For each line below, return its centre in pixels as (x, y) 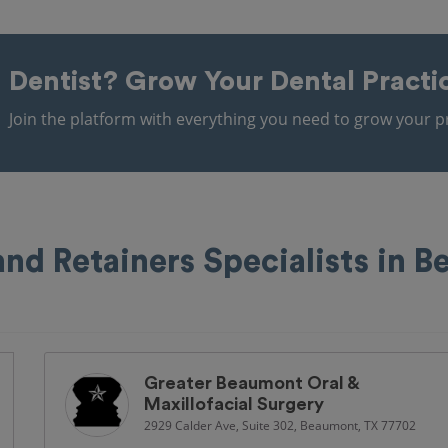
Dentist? (66, 81)
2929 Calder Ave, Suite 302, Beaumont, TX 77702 (280, 425)
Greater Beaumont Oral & (251, 383)
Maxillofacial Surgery (234, 404)
